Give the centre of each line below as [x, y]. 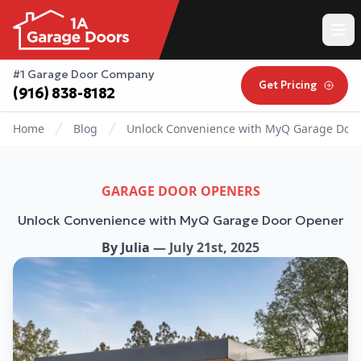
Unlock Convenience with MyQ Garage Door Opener [180, 220]
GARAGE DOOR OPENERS [180, 191]
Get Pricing [288, 85]
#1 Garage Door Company [83, 75]
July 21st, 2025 [214, 248]
